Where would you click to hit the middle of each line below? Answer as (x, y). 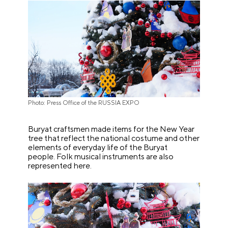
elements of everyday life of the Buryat (98, 148)
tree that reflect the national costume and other (114, 138)
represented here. (60, 166)
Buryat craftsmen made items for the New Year (111, 129)
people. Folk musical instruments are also (101, 157)
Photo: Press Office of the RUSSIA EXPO (84, 103)
